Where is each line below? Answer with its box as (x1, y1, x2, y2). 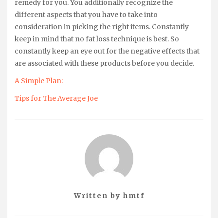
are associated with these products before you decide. (15, 58, 194, 68)
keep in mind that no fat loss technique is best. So (15, 34, 179, 43)
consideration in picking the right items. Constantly (15, 22, 189, 31)
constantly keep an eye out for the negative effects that (15, 46, 200, 55)
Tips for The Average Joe (15, 94, 98, 103)
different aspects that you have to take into (15, 10, 158, 19)
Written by (73, 191, 123, 200)
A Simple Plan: (15, 76, 63, 86)
